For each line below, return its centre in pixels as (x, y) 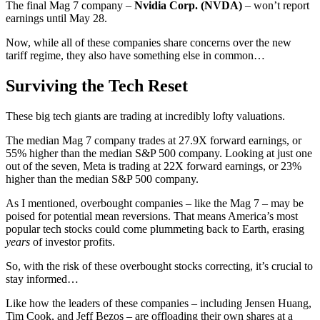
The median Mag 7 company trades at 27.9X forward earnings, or (154, 140)
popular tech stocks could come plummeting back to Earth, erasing (155, 229)
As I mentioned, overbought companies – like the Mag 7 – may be (155, 203)
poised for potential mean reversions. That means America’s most (152, 216)
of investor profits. (72, 241)
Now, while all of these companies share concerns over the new (149, 43)
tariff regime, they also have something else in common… (135, 56)
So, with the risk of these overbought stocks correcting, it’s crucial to (159, 266)
